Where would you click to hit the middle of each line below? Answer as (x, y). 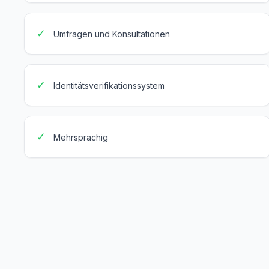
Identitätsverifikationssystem (109, 86)
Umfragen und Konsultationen (112, 34)
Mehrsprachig (81, 137)
